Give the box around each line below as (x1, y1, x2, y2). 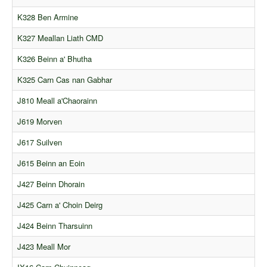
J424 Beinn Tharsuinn (17, 219, 92, 231)
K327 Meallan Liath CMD (17, 32, 103, 44)
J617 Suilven (17, 136, 62, 148)
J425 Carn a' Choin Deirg (17, 198, 103, 210)
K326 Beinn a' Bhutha (17, 52, 92, 64)
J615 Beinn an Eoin (17, 157, 85, 169)
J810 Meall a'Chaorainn (17, 94, 97, 106)
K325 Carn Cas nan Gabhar (17, 73, 112, 85)
